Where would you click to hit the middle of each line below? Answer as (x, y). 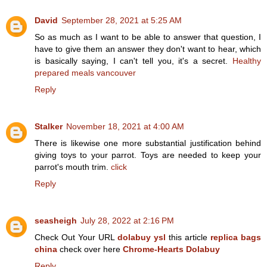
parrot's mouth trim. (73, 167)
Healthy (247, 60)
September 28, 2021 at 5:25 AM (122, 20)
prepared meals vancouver (85, 72)
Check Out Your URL (76, 237)
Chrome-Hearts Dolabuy (171, 249)
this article (188, 237)
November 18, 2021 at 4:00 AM (125, 126)
